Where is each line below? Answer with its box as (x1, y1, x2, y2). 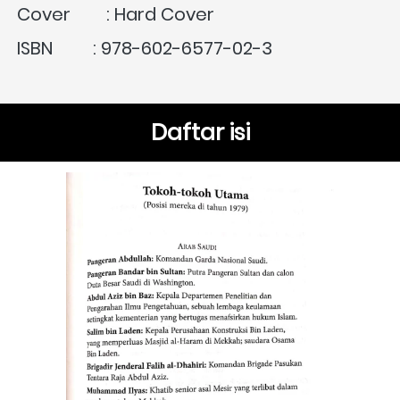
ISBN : (17, 36, 101, 62)
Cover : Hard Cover (17, 2, 214, 28)
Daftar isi (151, 117, 250, 149)
